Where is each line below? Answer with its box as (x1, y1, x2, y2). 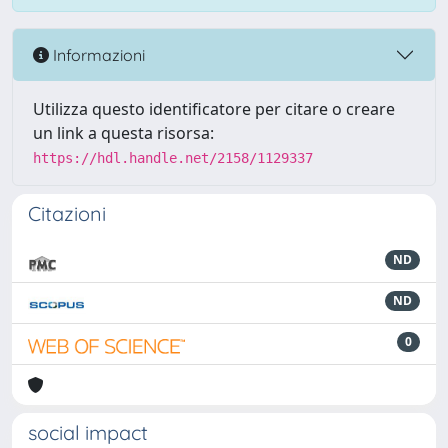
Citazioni (28, 201, 106, 226)
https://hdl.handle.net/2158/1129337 (33, 150, 313, 166)
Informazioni (49, 44, 145, 65)
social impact (28, 420, 148, 445)
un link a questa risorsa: (33, 122, 214, 144)
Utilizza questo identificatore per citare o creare (33, 98, 395, 120)
